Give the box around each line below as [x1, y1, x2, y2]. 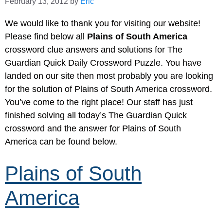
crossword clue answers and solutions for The [5, 45, 182, 55]
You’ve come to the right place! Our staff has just [5, 97, 193, 108]
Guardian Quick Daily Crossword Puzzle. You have [5, 58, 201, 68]
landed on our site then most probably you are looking [5, 71, 213, 81]
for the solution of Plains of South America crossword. [5, 84, 212, 94]
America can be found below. [5, 137, 117, 147]
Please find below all [5, 32, 87, 42]
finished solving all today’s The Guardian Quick [5, 110, 187, 121]
